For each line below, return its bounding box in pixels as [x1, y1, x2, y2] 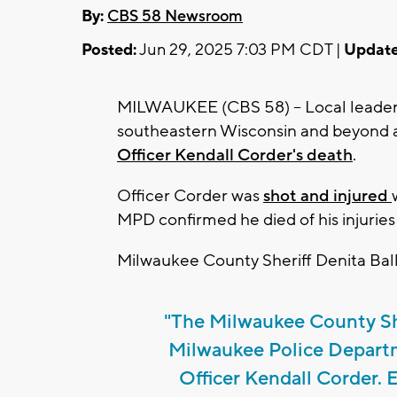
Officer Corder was [117, 184, 263, 206]
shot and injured [263, 184, 392, 206]
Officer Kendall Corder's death [117, 144, 353, 166]
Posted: [82, 39, 136, 60]
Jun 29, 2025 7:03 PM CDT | [136, 39, 344, 60]
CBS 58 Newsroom [107, 5, 243, 27]
